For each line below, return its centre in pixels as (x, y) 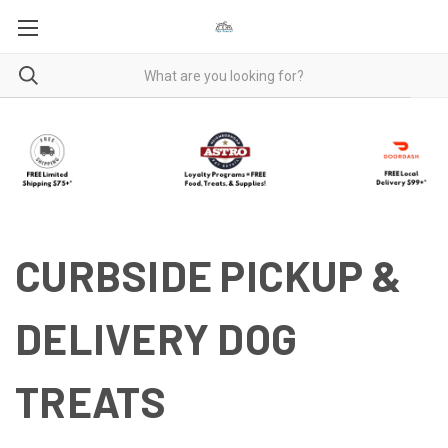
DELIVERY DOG (156, 338)
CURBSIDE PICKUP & (208, 275)
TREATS (91, 401)
